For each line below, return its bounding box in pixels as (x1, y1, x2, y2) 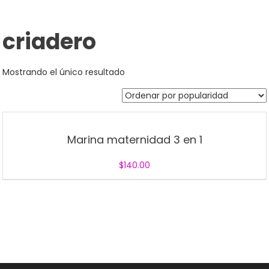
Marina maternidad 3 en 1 (67, 131, 202, 147)
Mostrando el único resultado (2, 65, 125, 78)
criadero (2, 26, 97, 57)
